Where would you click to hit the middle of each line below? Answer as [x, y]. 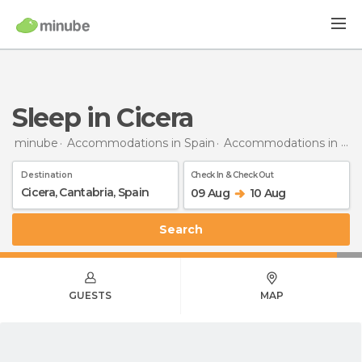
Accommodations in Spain [141, 143]
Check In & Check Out [232, 175]
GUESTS [90, 295]
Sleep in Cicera [110, 118]
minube [36, 143]
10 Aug [267, 193]
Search [185, 229]
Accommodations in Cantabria [282, 143]
